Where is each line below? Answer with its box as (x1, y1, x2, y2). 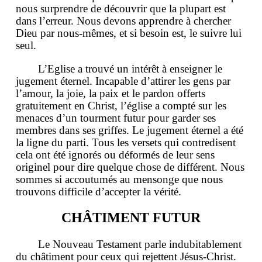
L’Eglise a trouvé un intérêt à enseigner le (38, 62, 222, 75)
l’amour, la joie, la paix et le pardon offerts (16, 87, 205, 99)
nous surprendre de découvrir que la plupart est (16, 2, 226, 15)
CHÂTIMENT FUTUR (61, 209, 201, 225)
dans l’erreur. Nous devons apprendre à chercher (16, 14, 231, 27)
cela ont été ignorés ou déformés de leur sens (16, 148, 215, 161)
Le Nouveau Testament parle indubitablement (38, 237, 242, 250)
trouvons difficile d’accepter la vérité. (16, 185, 181, 198)
